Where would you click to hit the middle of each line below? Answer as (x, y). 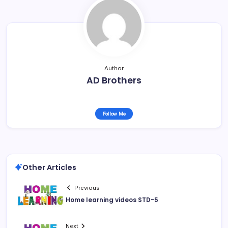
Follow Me (114, 113)
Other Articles (49, 167)
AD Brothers (114, 80)
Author (114, 68)
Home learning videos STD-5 (112, 199)
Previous (87, 188)
